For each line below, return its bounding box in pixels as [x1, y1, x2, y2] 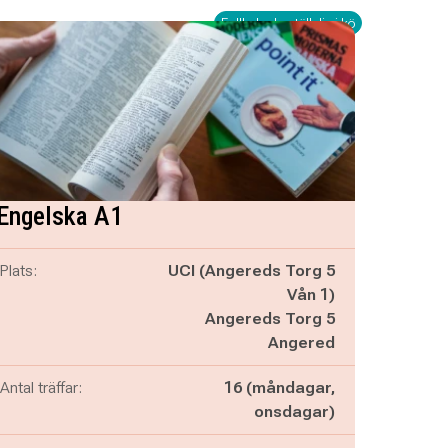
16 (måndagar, [223, 378, 335, 397]
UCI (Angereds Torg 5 [167, 261, 335, 280]
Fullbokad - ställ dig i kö [220, 15, 355, 31]
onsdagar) [253, 402, 335, 421]
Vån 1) [286, 285, 335, 304]
